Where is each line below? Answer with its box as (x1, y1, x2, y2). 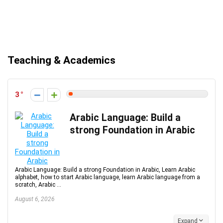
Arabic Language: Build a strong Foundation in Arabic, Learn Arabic (15, 166, 195, 173)
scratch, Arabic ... (15, 181, 61, 188)
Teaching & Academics (7, 54, 115, 66)
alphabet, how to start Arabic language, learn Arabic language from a (15, 174, 200, 181)
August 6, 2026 (15, 196, 55, 203)
